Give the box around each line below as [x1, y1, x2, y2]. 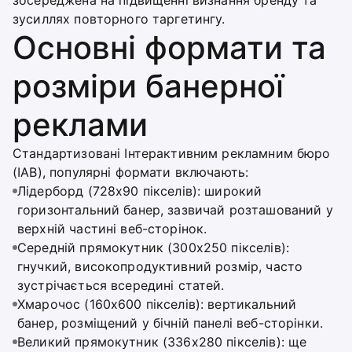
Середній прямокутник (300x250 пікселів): [17, 240, 289, 255]
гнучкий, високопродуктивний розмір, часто [17, 258, 303, 274]
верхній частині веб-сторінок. [17, 221, 207, 236]
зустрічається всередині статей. [17, 277, 225, 293]
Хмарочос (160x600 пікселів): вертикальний [17, 296, 297, 312]
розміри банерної [13, 67, 284, 105]
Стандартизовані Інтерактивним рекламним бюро [13, 145, 331, 161]
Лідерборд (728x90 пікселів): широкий [17, 183, 262, 199]
